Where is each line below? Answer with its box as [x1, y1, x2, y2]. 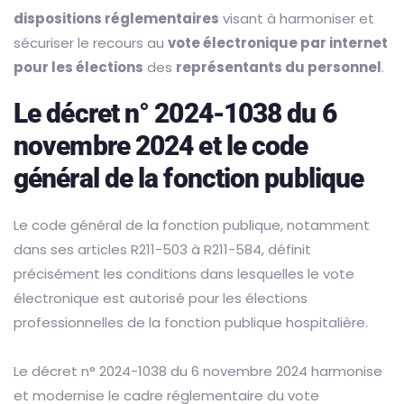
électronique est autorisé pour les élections [14, 289, 308, 308]
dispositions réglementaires [14, 9, 219, 29]
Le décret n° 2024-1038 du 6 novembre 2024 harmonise [14, 362, 382, 381]
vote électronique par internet [168, 33, 388, 53]
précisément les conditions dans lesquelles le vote [14, 264, 354, 284]
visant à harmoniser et [219, 9, 374, 29]
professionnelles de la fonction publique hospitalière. [14, 313, 368, 333]
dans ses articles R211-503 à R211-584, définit [14, 240, 311, 260]
